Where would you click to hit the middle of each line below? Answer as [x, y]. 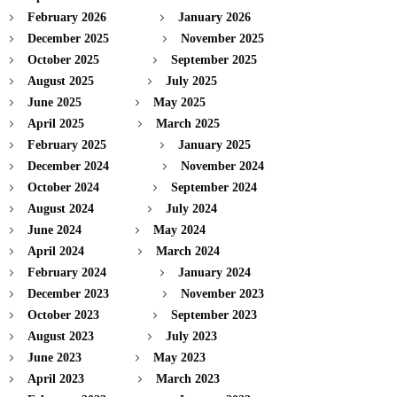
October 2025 [63, 59]
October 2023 [63, 315]
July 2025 [191, 81]
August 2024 [61, 208]
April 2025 [56, 123]
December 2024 [68, 166]
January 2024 [214, 272]
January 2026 [214, 17]
